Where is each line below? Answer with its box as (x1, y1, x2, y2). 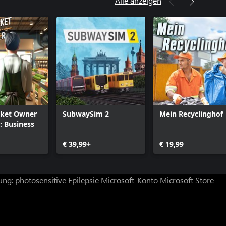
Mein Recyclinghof (159, 109, 223, 119)
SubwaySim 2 (63, 109, 109, 119)
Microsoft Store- (160, 175, 217, 185)
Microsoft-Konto (101, 175, 158, 185)
